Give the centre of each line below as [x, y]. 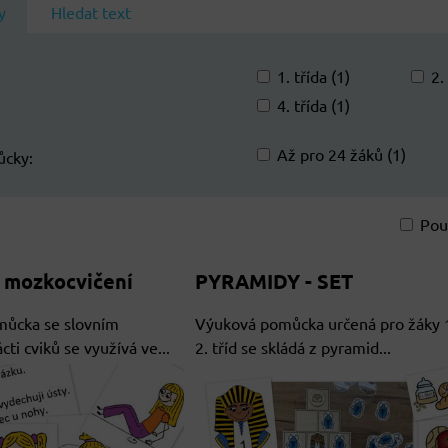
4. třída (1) [314, 105]
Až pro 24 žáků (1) [342, 154]
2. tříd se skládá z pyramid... [292, 347]
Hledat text [91, 12]
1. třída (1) [314, 76]
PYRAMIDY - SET [273, 281]
